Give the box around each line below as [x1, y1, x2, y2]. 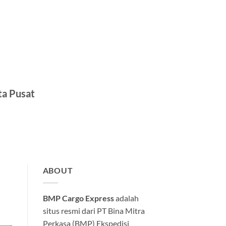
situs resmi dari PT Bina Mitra [42, 205, 145, 215]
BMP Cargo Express [42, 193, 114, 203]
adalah [114, 193, 139, 203]
